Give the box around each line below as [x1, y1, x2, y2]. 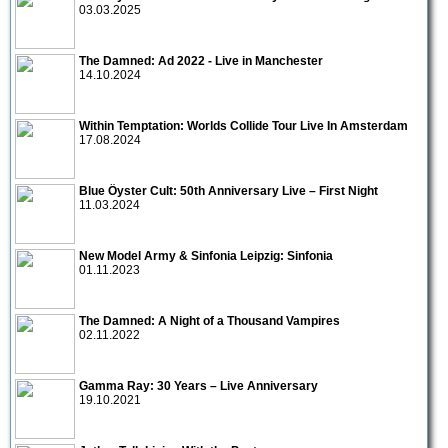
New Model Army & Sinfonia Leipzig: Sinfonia [79, 248, 333, 263]
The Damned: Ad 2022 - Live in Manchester [79, 53, 323, 68]
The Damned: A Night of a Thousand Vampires [79, 313, 340, 328]
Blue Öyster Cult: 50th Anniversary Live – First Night [79, 183, 378, 198]
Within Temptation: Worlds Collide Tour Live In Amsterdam [79, 118, 408, 133]
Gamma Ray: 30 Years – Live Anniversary [79, 378, 318, 393]
